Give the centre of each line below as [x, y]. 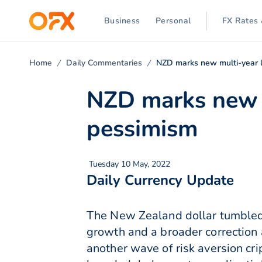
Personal [173, 20]
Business [122, 20]
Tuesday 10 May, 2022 [130, 164]
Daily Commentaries [104, 63]
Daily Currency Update [160, 180]
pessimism [142, 129]
